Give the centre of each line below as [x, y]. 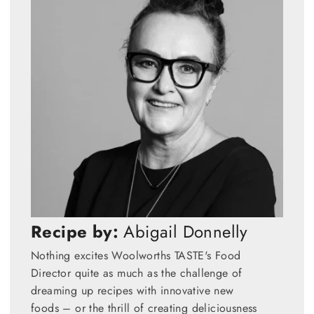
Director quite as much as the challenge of [137, 273]
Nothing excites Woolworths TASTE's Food [136, 255]
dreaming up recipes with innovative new [132, 290]
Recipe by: [75, 231]
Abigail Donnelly [183, 231]
